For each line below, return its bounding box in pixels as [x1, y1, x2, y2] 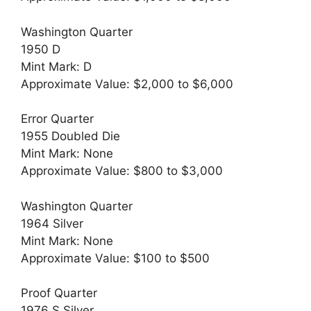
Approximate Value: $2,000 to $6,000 [21, 76, 233, 91]
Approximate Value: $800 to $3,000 [21, 164, 223, 178]
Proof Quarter [21, 286, 97, 301]
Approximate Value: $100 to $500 [21, 251, 210, 265]
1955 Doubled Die [21, 129, 120, 144]
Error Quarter [21, 112, 94, 126]
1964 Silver [21, 216, 83, 230]
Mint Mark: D [21, 59, 92, 74]
